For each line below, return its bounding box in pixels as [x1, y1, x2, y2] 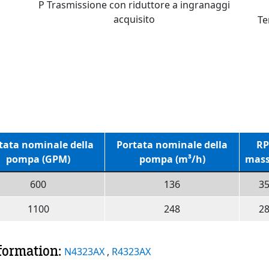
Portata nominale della [116, 138, 228, 151]
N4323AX [64, 244, 107, 258]
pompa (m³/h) [139, 152, 205, 166]
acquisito [113, 13, 156, 26]
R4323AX [112, 244, 151, 258]
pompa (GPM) [6, 152, 70, 166]
